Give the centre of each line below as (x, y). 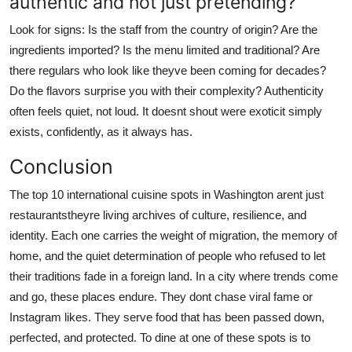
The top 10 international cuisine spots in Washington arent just (167, 194)
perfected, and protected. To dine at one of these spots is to (160, 337)
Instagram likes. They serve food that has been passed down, (167, 317)
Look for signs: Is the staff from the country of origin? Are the (163, 29)
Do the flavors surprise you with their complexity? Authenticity (167, 90)
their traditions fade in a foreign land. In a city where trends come (174, 276)
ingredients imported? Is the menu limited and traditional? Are (165, 49)
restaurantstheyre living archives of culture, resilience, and (158, 214)
